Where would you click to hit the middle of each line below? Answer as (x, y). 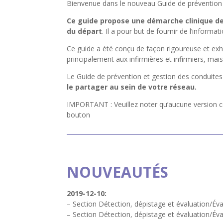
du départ (85, 31)
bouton (80, 114)
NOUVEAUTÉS (118, 172)
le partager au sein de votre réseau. (132, 87)
